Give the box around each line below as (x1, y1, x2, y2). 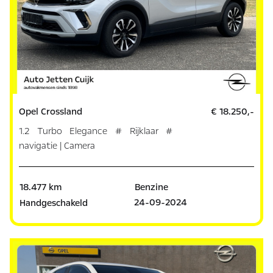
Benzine (134, 180, 168, 193)
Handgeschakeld (19, 196, 88, 209)
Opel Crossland (19, 105, 83, 118)
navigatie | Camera (19, 139, 96, 152)
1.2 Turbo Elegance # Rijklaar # (19, 124, 173, 137)
